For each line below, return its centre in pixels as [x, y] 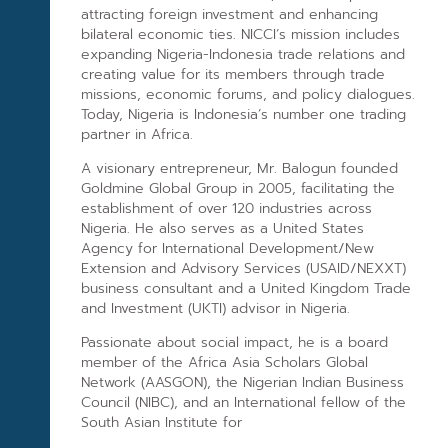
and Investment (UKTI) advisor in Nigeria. [216, 308]
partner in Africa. [137, 134]
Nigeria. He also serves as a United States [223, 228]
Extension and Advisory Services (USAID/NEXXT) [244, 268]
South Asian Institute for [162, 423]
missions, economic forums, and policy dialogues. [248, 94]
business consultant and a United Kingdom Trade [246, 288]
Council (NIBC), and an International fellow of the [244, 403]
